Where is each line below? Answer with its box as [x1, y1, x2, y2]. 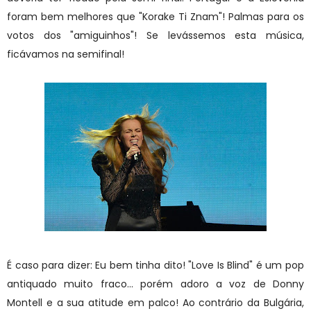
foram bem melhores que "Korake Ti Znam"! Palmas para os [7, 9, 304, 24]
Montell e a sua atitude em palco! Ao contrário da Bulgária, [7, 295, 304, 310]
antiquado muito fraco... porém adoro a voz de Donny [7, 276, 304, 291]
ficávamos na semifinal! [7, 47, 124, 61]
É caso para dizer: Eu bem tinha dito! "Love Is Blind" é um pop [7, 258, 304, 272]
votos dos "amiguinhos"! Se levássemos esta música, [7, 28, 304, 42]
